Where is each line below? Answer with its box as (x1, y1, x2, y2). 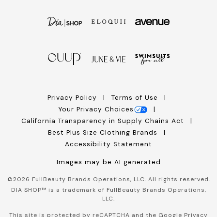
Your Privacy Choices (58, 105, 134, 114)
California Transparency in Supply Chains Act (21, 117, 186, 125)
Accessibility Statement (65, 140, 152, 149)
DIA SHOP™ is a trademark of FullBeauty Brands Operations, (11, 186, 206, 194)
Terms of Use (111, 93, 160, 102)
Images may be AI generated (56, 158, 161, 167)
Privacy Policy (47, 93, 99, 102)
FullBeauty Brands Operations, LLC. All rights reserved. (30, 175, 210, 184)
